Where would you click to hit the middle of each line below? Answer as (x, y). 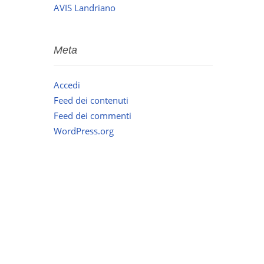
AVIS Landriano (85, 7)
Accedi (67, 85)
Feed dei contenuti (91, 100)
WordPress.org (84, 131)
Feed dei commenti (93, 115)
